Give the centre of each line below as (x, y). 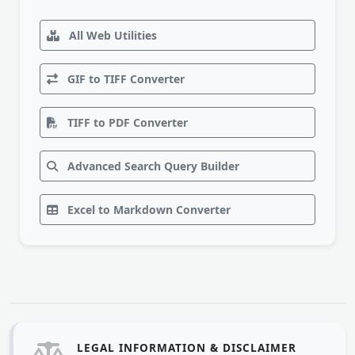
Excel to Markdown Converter (147, 210)
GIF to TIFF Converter (124, 79)
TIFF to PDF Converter (126, 122)
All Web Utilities (111, 35)
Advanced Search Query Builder (152, 166)
